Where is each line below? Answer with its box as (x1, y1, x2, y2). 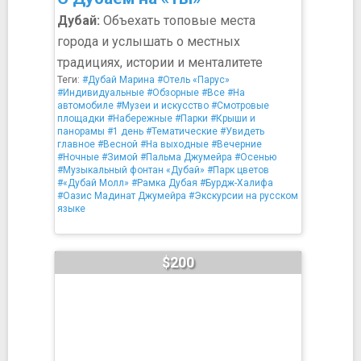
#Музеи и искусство (116, 100, 209, 111)
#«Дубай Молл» (57, 177, 129, 189)
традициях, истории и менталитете (57, 55, 263, 70)
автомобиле (57, 100, 114, 111)
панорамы (57, 126, 105, 137)
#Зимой (102, 151, 138, 163)
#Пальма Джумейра (140, 151, 232, 163)
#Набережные (107, 113, 172, 124)
